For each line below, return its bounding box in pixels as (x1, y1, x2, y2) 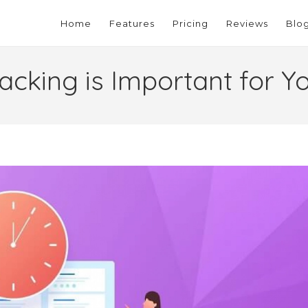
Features (109, 17, 155, 29)
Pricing (173, 17, 209, 29)
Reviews (226, 17, 269, 29)
